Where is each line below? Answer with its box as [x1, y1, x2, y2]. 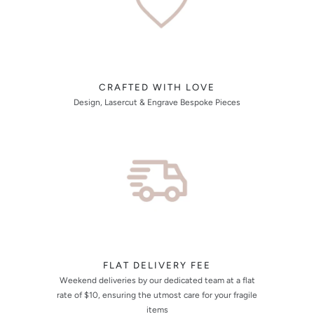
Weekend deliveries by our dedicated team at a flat [59, 275, 255, 285]
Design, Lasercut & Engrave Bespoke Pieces [74, 97, 240, 107]
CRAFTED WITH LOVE [99, 81, 215, 93]
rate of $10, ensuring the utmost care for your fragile [57, 290, 257, 300]
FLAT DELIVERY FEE [103, 259, 211, 271]
